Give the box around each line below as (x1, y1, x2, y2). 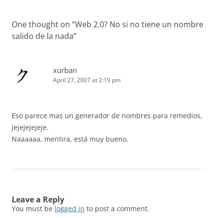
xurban (53, 65, 77, 75)
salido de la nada (12, 31, 73, 41)
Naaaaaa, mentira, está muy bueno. (12, 134, 128, 144)
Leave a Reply (12, 194, 64, 205)
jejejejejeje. (12, 123, 49, 132)
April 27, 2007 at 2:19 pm (53, 76, 121, 84)
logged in (54, 204, 85, 213)
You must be (12, 204, 54, 213)
